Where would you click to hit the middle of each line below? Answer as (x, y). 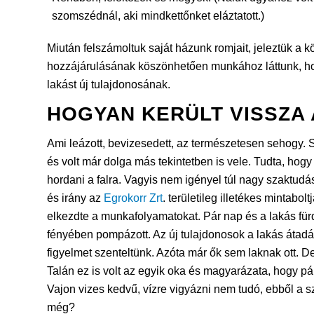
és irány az (75, 198)
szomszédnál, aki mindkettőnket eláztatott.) (158, 16)
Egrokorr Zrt (133, 198)
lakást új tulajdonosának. (109, 85)
